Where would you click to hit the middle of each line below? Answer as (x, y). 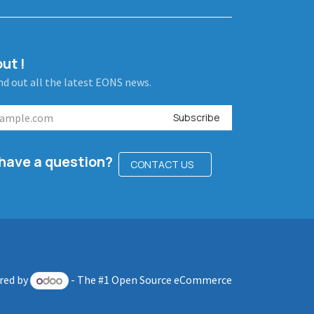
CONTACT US (164, 164)
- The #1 (90, 280)
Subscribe (197, 118)
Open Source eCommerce (172, 280)
